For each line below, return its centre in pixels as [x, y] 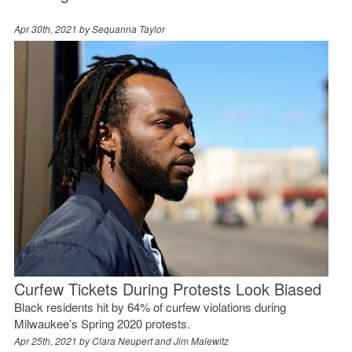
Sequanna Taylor [128, 28]
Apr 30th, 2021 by [53, 28]
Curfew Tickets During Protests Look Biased [167, 288]
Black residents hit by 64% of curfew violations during [150, 306]
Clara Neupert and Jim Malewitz [160, 340]
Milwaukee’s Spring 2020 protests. [102, 323]
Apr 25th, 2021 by [53, 340]
